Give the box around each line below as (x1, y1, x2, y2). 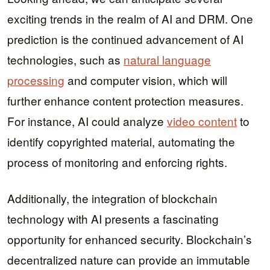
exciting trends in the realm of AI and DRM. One (7, 10, 253, 27)
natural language (124, 51, 211, 67)
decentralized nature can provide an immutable (7, 251, 250, 268)
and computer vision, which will (64, 71, 227, 88)
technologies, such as (7, 51, 124, 67)
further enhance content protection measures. (7, 92, 243, 108)
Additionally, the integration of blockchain (7, 190, 218, 207)
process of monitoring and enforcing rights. (7, 153, 227, 170)
